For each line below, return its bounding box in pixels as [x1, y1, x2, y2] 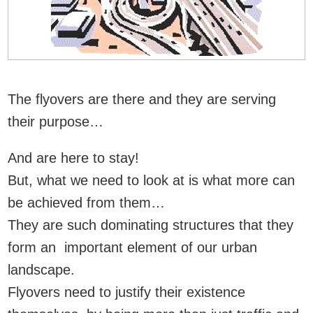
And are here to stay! [8, 150, 139, 166]
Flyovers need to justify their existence [8, 284, 245, 300]
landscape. [8, 261, 75, 277]
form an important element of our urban [8, 239, 257, 255]
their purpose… [8, 113, 103, 129]
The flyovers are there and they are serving [8, 91, 276, 107]
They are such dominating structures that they [8, 217, 293, 233]
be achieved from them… [8, 194, 165, 210]
